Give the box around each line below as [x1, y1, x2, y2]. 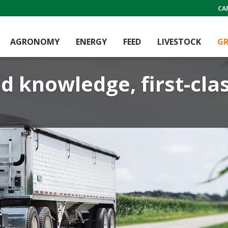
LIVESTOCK [157, 36, 201, 47]
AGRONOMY [10, 36, 60, 47]
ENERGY [76, 36, 107, 47]
